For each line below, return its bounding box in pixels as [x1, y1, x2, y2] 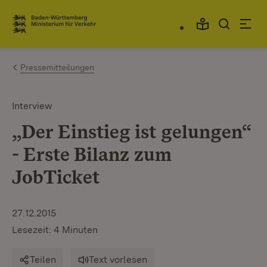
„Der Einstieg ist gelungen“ [12, 120, 251, 143]
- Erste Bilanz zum [12, 142, 172, 166]
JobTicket [12, 165, 100, 188]
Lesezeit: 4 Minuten [12, 224, 98, 235]
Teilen [30, 254, 56, 265]
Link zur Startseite [12, 22, 100, 35]
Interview [12, 100, 52, 111]
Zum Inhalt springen [30, 13, 128, 25]
